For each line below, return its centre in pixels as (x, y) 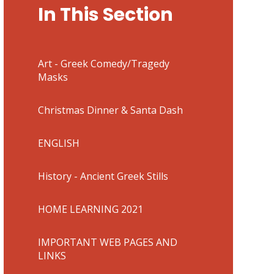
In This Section (105, 14)
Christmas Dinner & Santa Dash (110, 110)
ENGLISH (58, 143)
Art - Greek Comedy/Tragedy (103, 63)
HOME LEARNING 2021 (90, 209)
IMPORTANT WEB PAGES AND (107, 242)
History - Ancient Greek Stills (103, 176)
